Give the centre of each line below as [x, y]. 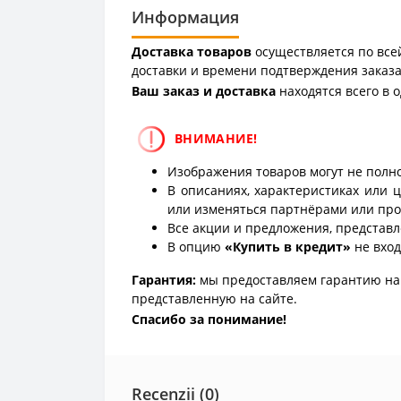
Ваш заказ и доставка [204, 90]
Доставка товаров [192, 51]
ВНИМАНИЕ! [218, 138]
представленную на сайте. [214, 299]
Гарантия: [164, 280]
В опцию [196, 247]
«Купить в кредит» [288, 247]
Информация [185, 17]
